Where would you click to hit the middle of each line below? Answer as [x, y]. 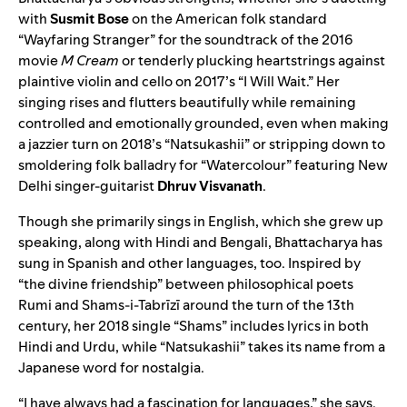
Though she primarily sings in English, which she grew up [201, 221]
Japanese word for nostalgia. [111, 367]
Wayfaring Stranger [87, 39]
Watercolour [246, 164]
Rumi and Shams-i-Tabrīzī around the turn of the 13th [186, 304]
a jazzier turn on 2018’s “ [94, 144]
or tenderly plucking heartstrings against [252, 60]
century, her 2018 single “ [99, 325]
